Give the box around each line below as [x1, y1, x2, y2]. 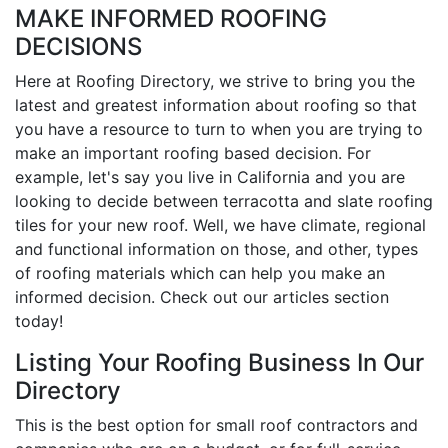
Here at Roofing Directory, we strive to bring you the [15, 70, 415, 91]
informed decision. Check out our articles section [15, 286, 389, 307]
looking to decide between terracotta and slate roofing [15, 190, 433, 211]
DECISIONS [15, 31, 142, 61]
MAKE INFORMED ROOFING [15, 3, 327, 33]
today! [15, 310, 63, 331]
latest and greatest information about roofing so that [15, 94, 417, 115]
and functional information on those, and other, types [15, 238, 418, 259]
